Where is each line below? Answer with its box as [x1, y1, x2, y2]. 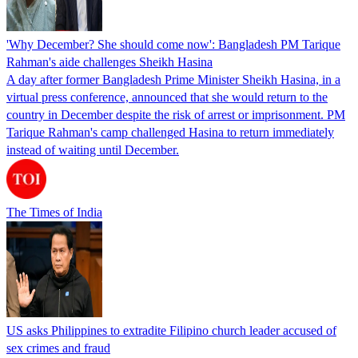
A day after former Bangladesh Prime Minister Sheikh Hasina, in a [6, 72, 340, 86]
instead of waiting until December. [6, 142, 179, 157]
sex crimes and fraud [6, 340, 110, 355]
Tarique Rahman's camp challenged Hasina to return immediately [6, 125, 334, 139]
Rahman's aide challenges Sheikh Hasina [6, 54, 213, 69]
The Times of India [6, 205, 102, 219]
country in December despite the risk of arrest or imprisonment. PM [6, 107, 345, 121]
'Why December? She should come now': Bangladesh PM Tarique [6, 37, 340, 51]
